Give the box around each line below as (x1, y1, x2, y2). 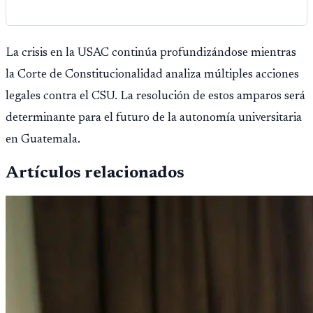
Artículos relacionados (6, 165, 184, 182)
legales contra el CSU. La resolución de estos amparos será (6, 90, 305, 103)
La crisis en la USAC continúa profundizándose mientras (6, 47, 296, 60)
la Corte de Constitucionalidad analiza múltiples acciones (6, 68, 299, 82)
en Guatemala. (6, 133, 80, 147)
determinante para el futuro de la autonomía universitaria (6, 112, 302, 125)
